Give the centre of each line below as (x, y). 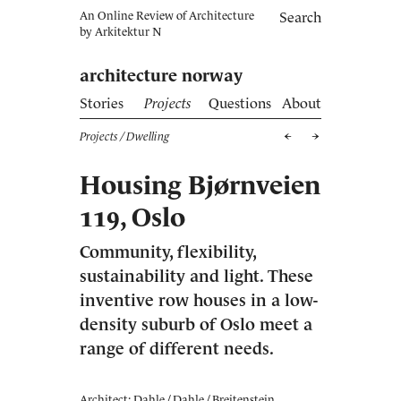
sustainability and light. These (196, 276)
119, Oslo (132, 218)
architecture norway (161, 76)
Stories (102, 103)
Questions (240, 103)
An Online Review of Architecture (167, 16)
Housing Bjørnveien (200, 185)
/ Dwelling (144, 137)
